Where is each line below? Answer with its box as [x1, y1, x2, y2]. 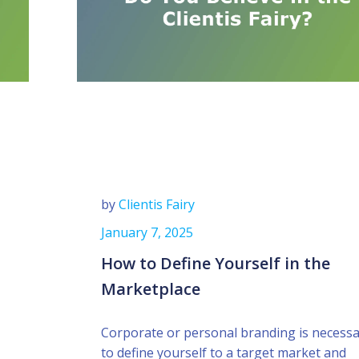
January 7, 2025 [101, 224, 194, 241]
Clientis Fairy [119, 196, 196, 213]
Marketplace [101, 278, 201, 300]
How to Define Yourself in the [101, 252, 331, 274]
